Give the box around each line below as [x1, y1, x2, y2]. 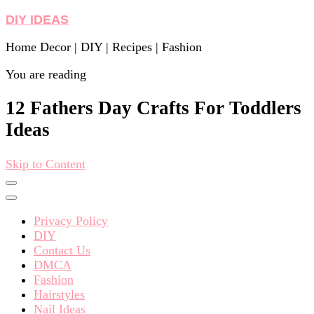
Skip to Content [6, 156, 86, 171]
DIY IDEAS [6, 13, 69, 27]
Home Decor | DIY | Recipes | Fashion [6, 40, 202, 54]
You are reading [6, 67, 86, 81]
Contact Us [34, 243, 90, 257]
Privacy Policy [34, 213, 108, 228]
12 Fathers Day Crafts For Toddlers [6, 97, 301, 119]
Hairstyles [34, 287, 85, 301]
